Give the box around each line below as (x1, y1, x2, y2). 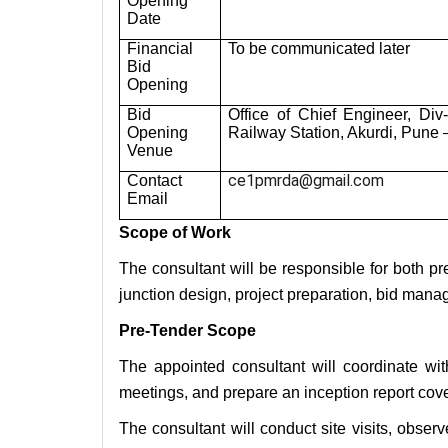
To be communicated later (228, 40, 411, 58)
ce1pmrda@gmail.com (228, 171, 385, 191)
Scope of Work (119, 224, 231, 242)
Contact (127, 172, 183, 190)
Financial (127, 40, 194, 58)
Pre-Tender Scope (119, 322, 256, 340)
